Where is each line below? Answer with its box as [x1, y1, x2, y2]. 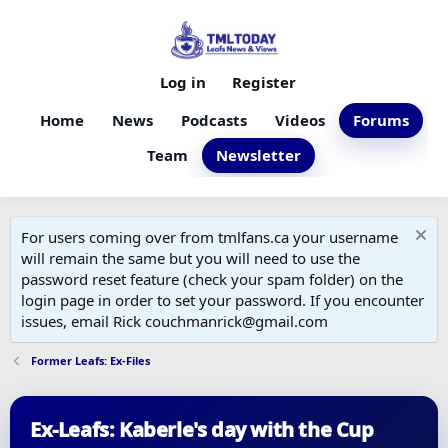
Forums [352, 110, 409, 130]
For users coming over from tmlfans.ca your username [21, 227, 398, 247]
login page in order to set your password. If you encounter [21, 290, 424, 310]
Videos [274, 110, 325, 130]
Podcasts [180, 110, 247, 130]
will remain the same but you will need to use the [21, 248, 360, 268]
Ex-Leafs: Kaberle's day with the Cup [30, 416, 374, 443]
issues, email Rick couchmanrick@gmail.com [21, 311, 328, 331]
